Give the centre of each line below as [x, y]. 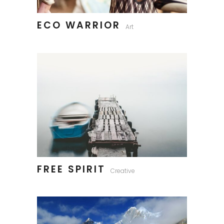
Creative [123, 170]
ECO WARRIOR [79, 25]
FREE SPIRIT [71, 169]
